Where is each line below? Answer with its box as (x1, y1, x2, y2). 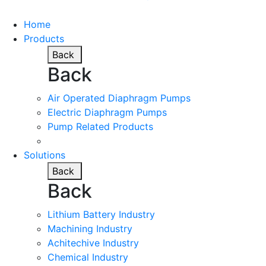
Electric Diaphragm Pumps (47, 106, 167, 118)
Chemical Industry (47, 251, 128, 263)
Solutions (24, 148, 65, 161)
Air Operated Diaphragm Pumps (47, 91, 191, 104)
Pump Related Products (47, 120, 153, 132)
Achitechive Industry (47, 236, 139, 249)
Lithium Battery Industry (47, 208, 155, 220)
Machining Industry (47, 222, 132, 235)
